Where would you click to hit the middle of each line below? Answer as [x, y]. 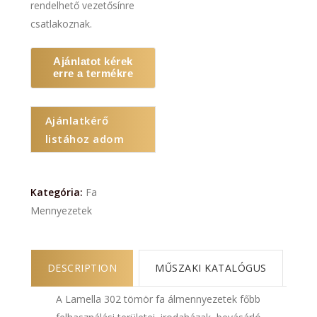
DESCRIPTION [82, 268]
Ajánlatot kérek [93, 62]
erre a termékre [93, 74]
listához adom [85, 139]
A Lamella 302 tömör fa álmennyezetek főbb [158, 299]
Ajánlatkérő [77, 121]
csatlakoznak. [61, 24]
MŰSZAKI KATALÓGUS [211, 268]
